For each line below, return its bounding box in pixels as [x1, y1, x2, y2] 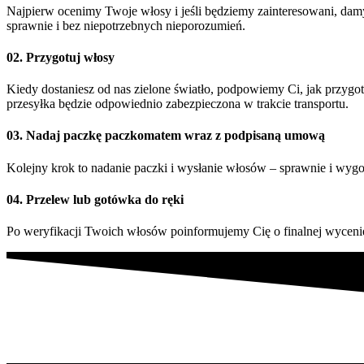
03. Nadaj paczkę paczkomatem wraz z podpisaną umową [6, 128, 325, 143]
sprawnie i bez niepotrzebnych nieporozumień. [6, 18, 245, 32]
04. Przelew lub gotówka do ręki [6, 192, 184, 206]
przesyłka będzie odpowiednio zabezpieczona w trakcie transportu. [6, 97, 349, 111]
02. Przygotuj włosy [6, 50, 115, 64]
